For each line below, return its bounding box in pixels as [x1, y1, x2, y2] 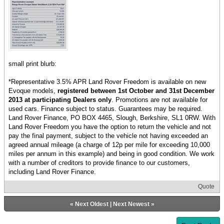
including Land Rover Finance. [8, 168, 96, 176]
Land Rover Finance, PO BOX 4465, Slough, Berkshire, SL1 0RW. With [8, 114, 215, 122]
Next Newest [112, 200, 149, 208]
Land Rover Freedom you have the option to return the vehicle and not [8, 123, 211, 131]
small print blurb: [8, 60, 56, 68]
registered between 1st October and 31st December [57, 87, 214, 95]
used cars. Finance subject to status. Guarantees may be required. [8, 105, 202, 113]
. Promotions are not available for [111, 96, 207, 104]
